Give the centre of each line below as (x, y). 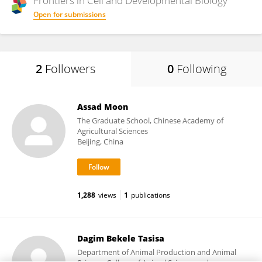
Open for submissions (70, 14)
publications (151, 195)
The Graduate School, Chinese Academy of (150, 120)
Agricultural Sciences (113, 131)
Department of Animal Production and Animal (157, 252)
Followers (70, 69)
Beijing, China (100, 142)
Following (201, 69)
